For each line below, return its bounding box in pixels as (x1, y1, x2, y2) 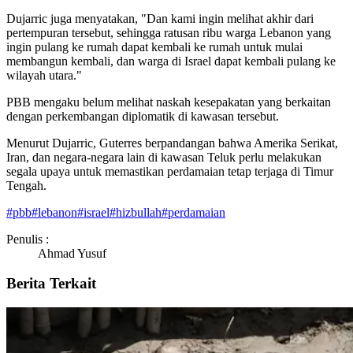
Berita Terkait (6, 275, 96, 292)
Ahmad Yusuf (38, 246, 106, 260)
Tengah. (6, 178, 46, 192)
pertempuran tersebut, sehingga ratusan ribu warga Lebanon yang (6, 25, 331, 39)
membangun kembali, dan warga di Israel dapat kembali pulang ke (6, 54, 336, 68)
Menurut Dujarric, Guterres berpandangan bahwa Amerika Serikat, (6, 136, 338, 150)
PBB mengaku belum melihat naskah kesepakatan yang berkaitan (6, 95, 331, 109)
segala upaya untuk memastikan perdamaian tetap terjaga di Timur (6, 164, 333, 178)
